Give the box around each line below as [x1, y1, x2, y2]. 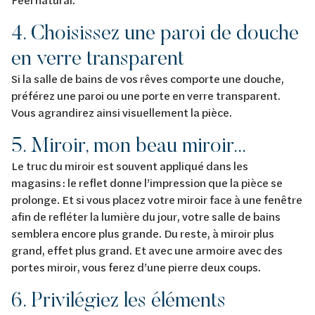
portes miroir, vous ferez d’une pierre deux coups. [11, 259, 264, 274]
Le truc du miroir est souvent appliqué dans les [11, 157, 248, 173]
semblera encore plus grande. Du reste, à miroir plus [11, 225, 274, 240]
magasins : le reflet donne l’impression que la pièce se [11, 174, 283, 190]
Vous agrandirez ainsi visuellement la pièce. [11, 104, 239, 120]
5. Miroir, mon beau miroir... [11, 131, 251, 157]
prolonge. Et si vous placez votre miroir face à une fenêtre [11, 191, 302, 207]
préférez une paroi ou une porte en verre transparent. [11, 87, 281, 103]
